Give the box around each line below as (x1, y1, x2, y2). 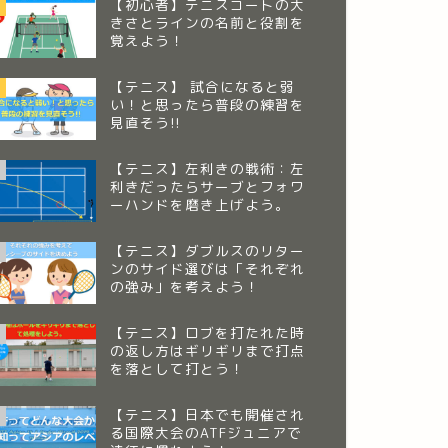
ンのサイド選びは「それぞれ (109, 258, 305, 278)
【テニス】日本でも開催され (109, 404, 305, 424)
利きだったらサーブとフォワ (109, 176, 305, 196)
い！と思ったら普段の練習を (109, 95, 305, 115)
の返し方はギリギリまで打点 (109, 340, 305, 360)
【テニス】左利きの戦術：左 (109, 158, 305, 178)
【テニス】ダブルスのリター (109, 240, 305, 260)
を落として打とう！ (109, 358, 245, 378)
